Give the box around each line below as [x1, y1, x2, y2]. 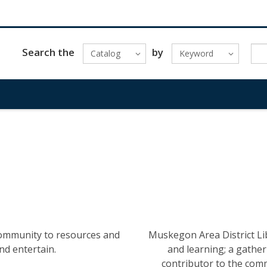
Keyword [179, 48, 213, 59]
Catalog [90, 48, 120, 59]
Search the [21, 45, 74, 59]
